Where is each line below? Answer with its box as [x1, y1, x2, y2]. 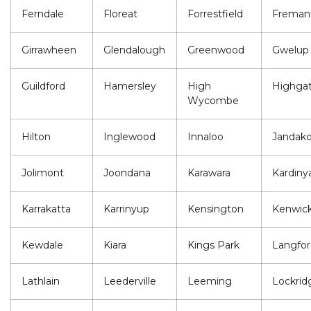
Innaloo [187, 131, 224, 144]
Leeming [187, 275, 232, 288]
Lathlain [22, 275, 60, 288]
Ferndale [22, 8, 64, 21]
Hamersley [103, 80, 156, 93]
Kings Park [187, 239, 239, 252]
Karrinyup [103, 203, 149, 216]
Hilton [22, 131, 51, 144]
